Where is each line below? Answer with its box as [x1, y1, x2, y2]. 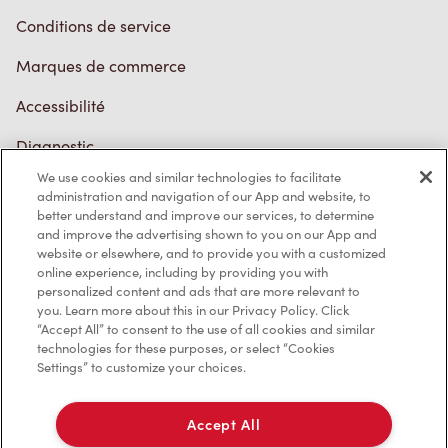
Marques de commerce [16, 55, 186, 77]
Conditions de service [16, 15, 171, 37]
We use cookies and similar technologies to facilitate [37, 168, 342, 186]
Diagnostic [16, 135, 94, 157]
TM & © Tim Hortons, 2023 [16, 324, 202, 346]
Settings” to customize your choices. [37, 358, 247, 376]
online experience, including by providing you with [37, 263, 329, 281]
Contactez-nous [16, 195, 135, 218]
